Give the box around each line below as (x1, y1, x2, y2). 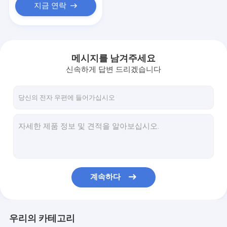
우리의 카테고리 (9, 213, 75, 223)
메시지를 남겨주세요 (71, 53, 156, 63)
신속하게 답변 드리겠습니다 (66, 65, 161, 74)
